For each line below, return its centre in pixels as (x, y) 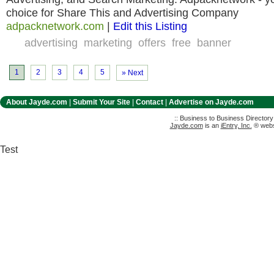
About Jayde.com (37, 102)
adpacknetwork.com (55, 26)
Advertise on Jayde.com (211, 102)
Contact (150, 102)
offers (152, 43)
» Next (132, 73)
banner (214, 43)
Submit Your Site (102, 102)
